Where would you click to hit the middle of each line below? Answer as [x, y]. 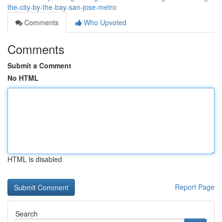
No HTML [23, 78]
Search [27, 214]
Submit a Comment [39, 65]
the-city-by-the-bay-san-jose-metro [62, 7]
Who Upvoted [104, 22]
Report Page [195, 187]
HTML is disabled [35, 159]
